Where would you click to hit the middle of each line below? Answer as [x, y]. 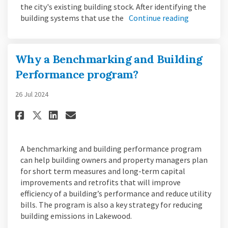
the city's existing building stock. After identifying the [113, 6]
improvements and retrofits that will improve [101, 182]
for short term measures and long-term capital [103, 171]
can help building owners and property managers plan [114, 160]
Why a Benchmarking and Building [109, 59]
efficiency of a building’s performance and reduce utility [116, 193]
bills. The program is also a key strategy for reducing [111, 205]
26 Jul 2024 [32, 94]
